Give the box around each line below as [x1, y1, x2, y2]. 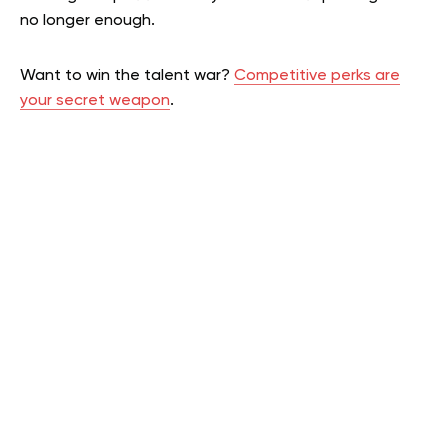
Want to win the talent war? [20, 68, 234, 84]
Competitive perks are [234, 68, 400, 84]
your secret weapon [20, 93, 170, 109]
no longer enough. [20, 13, 159, 29]
